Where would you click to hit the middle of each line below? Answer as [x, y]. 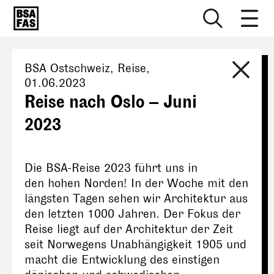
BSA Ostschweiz [67, 68]
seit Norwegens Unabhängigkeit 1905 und [135, 245]
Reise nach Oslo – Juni [111, 102]
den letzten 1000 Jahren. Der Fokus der [132, 214]
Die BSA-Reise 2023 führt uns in [111, 168]
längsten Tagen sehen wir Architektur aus [136, 199]
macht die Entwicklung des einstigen [122, 260]
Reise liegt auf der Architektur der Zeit [129, 229]
